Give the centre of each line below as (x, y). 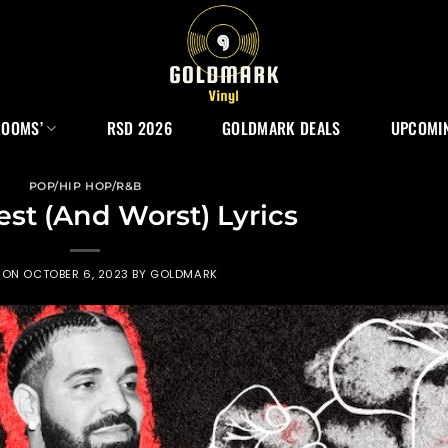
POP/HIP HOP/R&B (85, 186)
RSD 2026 (139, 128)
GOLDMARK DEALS (281, 128)
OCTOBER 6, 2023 (76, 273)
